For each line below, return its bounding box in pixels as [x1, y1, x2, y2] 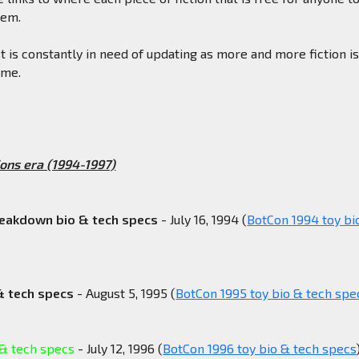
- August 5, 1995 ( [74, 285, 176, 301]
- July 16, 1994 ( [158, 212, 248, 228]
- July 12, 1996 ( [75, 341, 163, 357]
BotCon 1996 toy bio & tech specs [163, 341, 357, 357]
